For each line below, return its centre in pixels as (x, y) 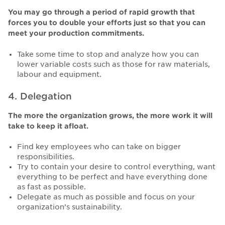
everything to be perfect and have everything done (112, 177)
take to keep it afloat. (48, 126)
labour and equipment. (59, 74)
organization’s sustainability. (69, 207)
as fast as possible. (51, 187)
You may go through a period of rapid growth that (101, 12)
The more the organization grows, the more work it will (110, 116)
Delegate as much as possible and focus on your (106, 197)
